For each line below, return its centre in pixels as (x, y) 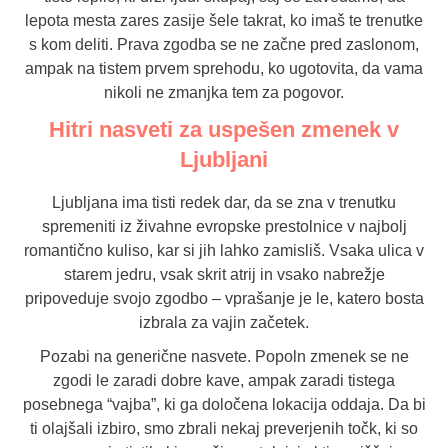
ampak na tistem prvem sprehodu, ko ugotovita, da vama (224, 69)
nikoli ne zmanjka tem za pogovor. (224, 93)
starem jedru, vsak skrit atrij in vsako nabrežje (224, 275)
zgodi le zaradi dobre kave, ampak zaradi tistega (224, 381)
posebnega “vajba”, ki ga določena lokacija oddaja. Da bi (224, 405)
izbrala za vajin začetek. (224, 323)
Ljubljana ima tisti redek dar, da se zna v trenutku (224, 203)
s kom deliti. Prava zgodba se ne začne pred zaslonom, (224, 45)
